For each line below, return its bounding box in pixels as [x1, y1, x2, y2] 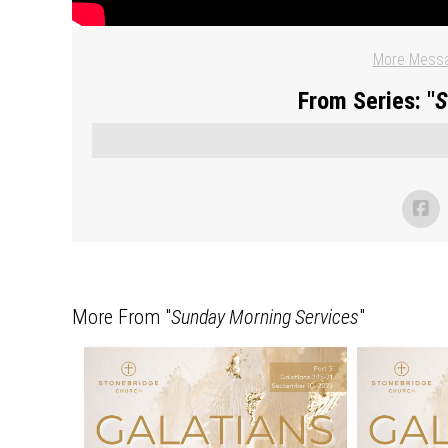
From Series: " [297, 86, 435, 115]
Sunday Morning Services [171, 304, 359, 329]
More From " [72, 304, 171, 329]
